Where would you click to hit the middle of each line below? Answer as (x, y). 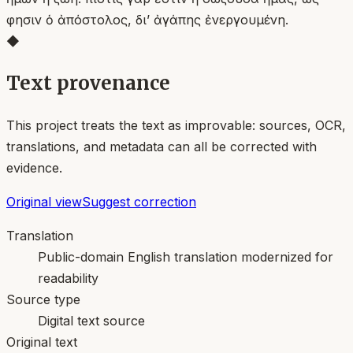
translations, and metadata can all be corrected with (162, 146)
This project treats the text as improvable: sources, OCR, (176, 125)
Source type (43, 299)
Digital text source (91, 320)
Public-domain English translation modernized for (186, 256)
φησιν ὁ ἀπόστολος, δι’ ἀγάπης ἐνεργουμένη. (147, 19)
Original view (44, 201)
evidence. (34, 167)
